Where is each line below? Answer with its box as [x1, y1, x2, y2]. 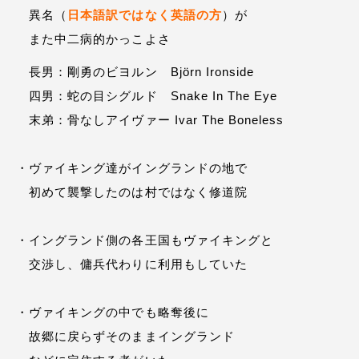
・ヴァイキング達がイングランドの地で [16, 161, 248, 175]
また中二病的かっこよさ [16, 32, 171, 46]
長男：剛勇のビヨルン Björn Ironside [16, 65, 255, 79]
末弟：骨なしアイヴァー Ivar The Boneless [16, 113, 284, 127]
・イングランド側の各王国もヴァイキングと [16, 233, 273, 247]
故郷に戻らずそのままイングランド [16, 329, 235, 343]
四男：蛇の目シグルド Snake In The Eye [16, 89, 278, 103]
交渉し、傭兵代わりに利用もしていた [16, 257, 248, 271]
